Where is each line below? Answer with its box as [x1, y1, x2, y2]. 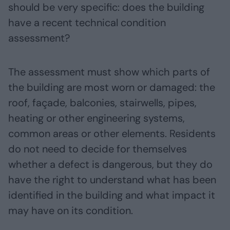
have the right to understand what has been [8, 173, 216, 187]
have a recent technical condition [8, 16, 166, 30]
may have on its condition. [8, 204, 133, 218]
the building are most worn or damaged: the [8, 81, 215, 94]
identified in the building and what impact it [8, 188, 215, 202]
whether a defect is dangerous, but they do [8, 158, 213, 171]
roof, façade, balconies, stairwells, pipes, [8, 96, 197, 110]
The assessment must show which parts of [8, 65, 210, 79]
